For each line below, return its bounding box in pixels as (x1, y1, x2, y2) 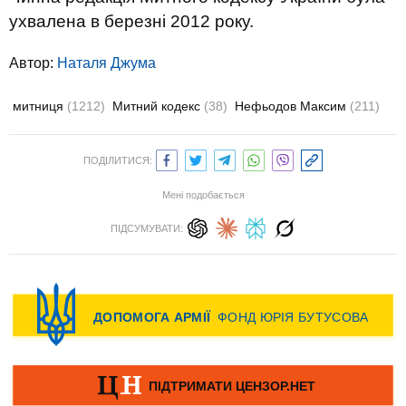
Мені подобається (161, 189, 245, 200)
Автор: (9, 55, 57, 71)
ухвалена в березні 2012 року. (9, 12, 254, 31)
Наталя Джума (57, 55, 156, 71)
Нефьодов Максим (235, 99, 350, 113)
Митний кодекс (112, 99, 204, 113)
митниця (13, 99, 67, 113)
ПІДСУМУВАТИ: (111, 223, 183, 234)
